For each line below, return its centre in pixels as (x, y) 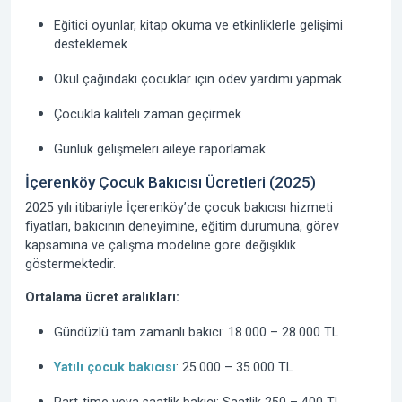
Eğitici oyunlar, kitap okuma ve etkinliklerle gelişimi (198, 25)
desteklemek (91, 44)
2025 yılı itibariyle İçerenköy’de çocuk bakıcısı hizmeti (179, 207)
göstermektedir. (70, 264)
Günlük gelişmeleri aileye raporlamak (160, 149)
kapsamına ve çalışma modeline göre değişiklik (161, 245)
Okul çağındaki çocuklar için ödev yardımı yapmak (198, 79)
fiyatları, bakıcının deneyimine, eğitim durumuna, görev (182, 226)
